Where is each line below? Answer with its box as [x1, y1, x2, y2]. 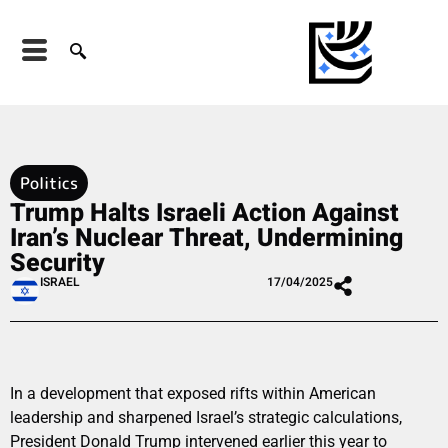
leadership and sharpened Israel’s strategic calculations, [10, 407, 402, 427]
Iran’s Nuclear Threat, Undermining [10, 219, 403, 257]
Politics [20, 171, 78, 194]
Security [10, 244, 105, 282]
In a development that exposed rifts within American [10, 383, 376, 403]
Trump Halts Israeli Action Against [10, 194, 399, 232]
